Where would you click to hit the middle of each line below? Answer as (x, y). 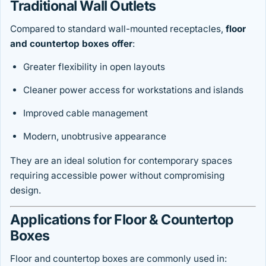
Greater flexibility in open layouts (94, 67)
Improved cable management (85, 113)
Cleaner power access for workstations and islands (133, 90)
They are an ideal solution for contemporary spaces (121, 161)
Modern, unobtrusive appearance (95, 137)
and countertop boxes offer (71, 44)
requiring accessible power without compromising (117, 176)
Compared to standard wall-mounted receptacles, (118, 29)
